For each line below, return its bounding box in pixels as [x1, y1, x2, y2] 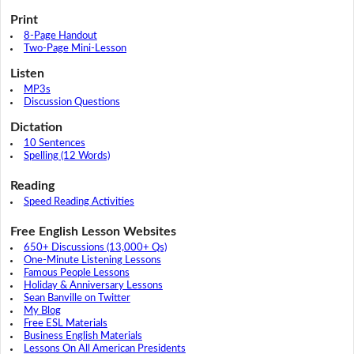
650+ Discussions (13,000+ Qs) [23, 242, 167, 253]
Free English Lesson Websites [9, 224, 176, 238]
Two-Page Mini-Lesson [23, 43, 126, 54]
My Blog [23, 305, 61, 316]
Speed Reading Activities [23, 196, 134, 207]
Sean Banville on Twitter [23, 292, 130, 303]
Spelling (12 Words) [23, 150, 110, 161]
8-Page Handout [23, 30, 97, 41]
